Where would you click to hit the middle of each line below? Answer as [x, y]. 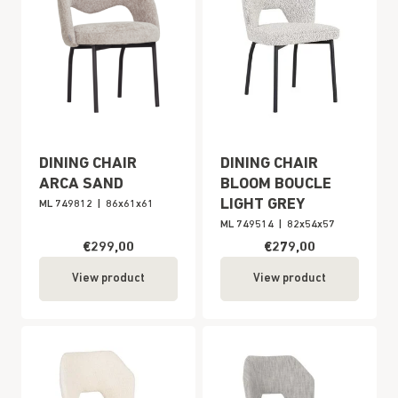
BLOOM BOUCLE [276, 184]
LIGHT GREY [263, 205]
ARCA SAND [81, 184]
